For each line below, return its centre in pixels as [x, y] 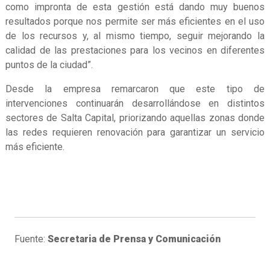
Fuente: [31, 239]
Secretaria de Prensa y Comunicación [134, 239]
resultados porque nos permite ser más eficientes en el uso [135, 22]
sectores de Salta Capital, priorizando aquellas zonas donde [135, 118]
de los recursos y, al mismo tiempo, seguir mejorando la [135, 36]
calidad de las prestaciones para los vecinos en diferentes [135, 51]
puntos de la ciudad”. [49, 65]
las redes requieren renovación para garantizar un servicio [135, 133]
